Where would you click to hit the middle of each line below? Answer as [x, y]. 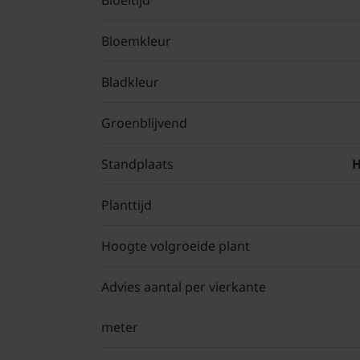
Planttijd [127, 205]
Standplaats [137, 164]
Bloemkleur [136, 41]
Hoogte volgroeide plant [176, 246]
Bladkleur [130, 82]
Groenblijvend [144, 123]
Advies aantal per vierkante [184, 287]
